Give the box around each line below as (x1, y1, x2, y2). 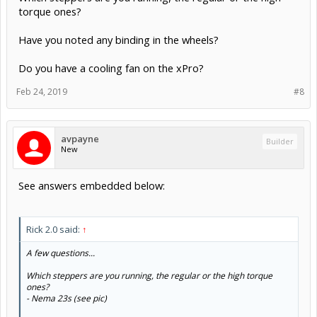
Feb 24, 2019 (16, 85, 67, 98)
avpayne (61, 132, 99, 145)
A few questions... (26, 247, 95, 260)
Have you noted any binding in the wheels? (18, 32, 219, 47)
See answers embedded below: (18, 178, 165, 192)
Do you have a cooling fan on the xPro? (18, 60, 204, 75)
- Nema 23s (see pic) (26, 292, 107, 305)
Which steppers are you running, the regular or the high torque (26, 270, 272, 282)
